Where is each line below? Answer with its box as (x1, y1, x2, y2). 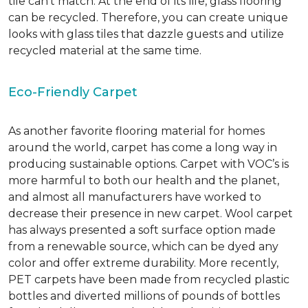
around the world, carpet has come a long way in (8, 140, 277, 154)
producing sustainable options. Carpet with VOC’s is (8, 157, 289, 170)
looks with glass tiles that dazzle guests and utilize (8, 27, 284, 41)
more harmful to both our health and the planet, (8, 173, 279, 187)
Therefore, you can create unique (101, 10, 288, 24)
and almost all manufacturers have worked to (8, 190, 261, 203)
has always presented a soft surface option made (8, 223, 276, 236)
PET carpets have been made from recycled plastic (8, 272, 289, 286)
